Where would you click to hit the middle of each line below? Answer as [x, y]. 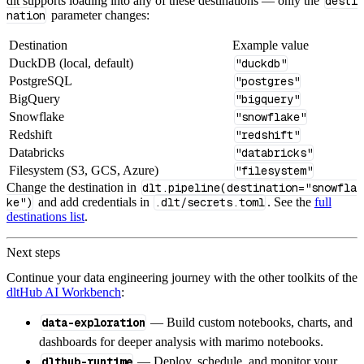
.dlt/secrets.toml [210, 202]
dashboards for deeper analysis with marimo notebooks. [181, 341]
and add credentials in [93, 201]
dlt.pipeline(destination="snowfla [249, 187]
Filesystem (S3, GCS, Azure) [84, 170]
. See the [290, 201]
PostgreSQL [41, 80]
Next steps [33, 252]
